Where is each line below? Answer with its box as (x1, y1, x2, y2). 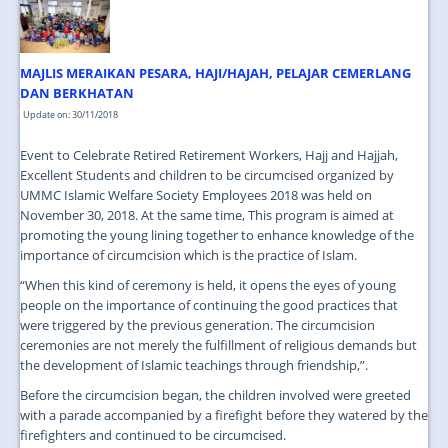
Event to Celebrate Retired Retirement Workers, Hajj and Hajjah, (20, 146, 398, 165)
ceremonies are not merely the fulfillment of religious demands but (20, 336, 417, 355)
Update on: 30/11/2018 (23, 108, 118, 122)
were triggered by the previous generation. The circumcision (20, 316, 375, 335)
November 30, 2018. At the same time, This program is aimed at (20, 206, 394, 225)
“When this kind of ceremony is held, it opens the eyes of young (20, 276, 396, 295)
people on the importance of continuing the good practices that (20, 296, 398, 315)
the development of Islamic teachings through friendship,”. (20, 356, 368, 375)
